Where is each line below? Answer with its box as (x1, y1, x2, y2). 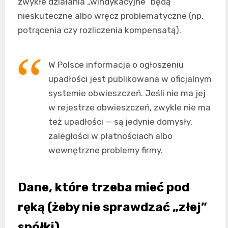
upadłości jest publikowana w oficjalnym (48, 74, 212, 84)
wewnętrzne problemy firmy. (48, 145, 163, 155)
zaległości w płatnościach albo (48, 131, 173, 141)
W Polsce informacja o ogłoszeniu (48, 60, 184, 70)
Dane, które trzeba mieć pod (18, 180, 189, 194)
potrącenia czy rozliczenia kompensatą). (18, 25, 181, 35)
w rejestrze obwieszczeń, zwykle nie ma (48, 102, 211, 112)
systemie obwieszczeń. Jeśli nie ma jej (48, 88, 206, 98)
